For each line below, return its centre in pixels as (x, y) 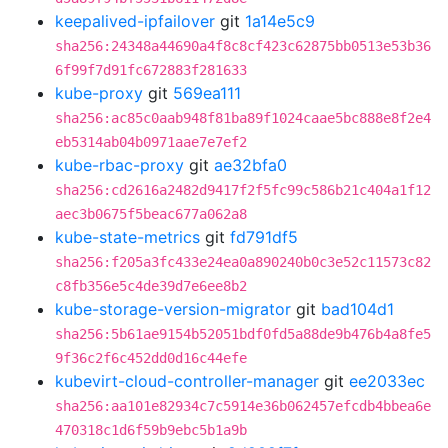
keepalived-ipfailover (135, 21)
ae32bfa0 (250, 165)
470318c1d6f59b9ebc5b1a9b (151, 430)
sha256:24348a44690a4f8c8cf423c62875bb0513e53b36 (243, 46)
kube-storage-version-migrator (173, 309)
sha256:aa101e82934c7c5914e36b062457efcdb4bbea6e (243, 406)
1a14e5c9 (280, 21)
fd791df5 (264, 237)
